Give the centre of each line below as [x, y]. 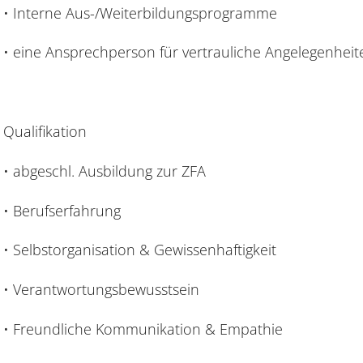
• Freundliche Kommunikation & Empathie [143, 329]
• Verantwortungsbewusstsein [101, 290]
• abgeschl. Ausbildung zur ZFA [105, 171]
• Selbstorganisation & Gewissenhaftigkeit [140, 250]
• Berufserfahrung [62, 210]
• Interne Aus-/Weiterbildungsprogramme [140, 13]
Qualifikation [45, 132]
